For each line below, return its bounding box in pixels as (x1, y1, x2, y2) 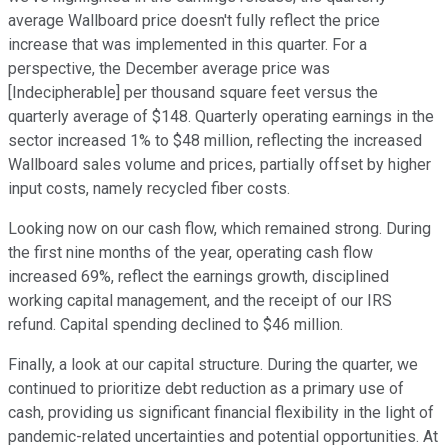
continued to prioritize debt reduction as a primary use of (8, 379, 404, 399)
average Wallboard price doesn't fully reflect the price (8, 11, 380, 31)
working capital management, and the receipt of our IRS (8, 291, 392, 311)
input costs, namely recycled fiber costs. (8, 179, 290, 199)
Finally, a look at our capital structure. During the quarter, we (8, 355, 418, 375)
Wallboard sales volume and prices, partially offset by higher (8, 155, 431, 175)
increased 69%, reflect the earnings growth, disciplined (8, 267, 389, 287)
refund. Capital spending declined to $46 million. (8, 315, 343, 335)
